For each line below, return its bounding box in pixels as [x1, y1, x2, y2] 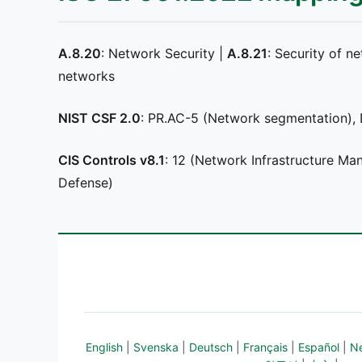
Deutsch [189, 340, 233, 354]
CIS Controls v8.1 [58, 152, 165, 168]
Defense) [58, 175, 113, 191]
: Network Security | [101, 45, 227, 61]
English [86, 340, 123, 354]
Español [298, 340, 339, 354]
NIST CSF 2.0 [58, 110, 141, 126]
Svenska [133, 340, 179, 354]
